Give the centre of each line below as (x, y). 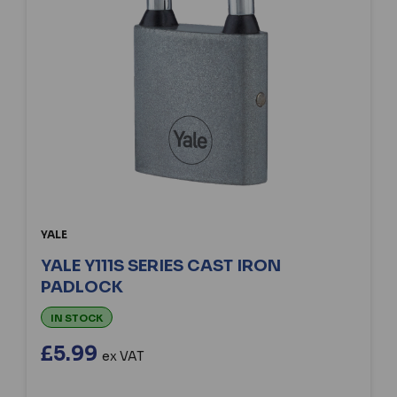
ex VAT (123, 356)
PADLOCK (82, 287)
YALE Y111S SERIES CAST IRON (161, 265)
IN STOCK (77, 318)
